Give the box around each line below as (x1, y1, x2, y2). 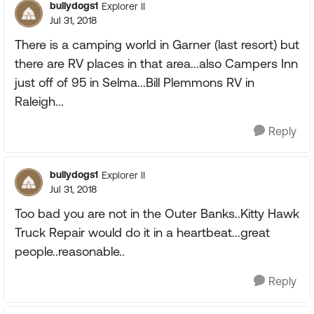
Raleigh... (15, 94, 64, 109)
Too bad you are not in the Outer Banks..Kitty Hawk (15, 206, 299, 221)
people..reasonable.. (15, 244, 125, 259)
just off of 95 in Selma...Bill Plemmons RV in (15, 75, 254, 90)
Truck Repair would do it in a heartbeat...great (15, 225, 270, 240)
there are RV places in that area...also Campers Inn (15, 56, 298, 71)
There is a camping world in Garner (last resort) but (15, 37, 299, 52)
